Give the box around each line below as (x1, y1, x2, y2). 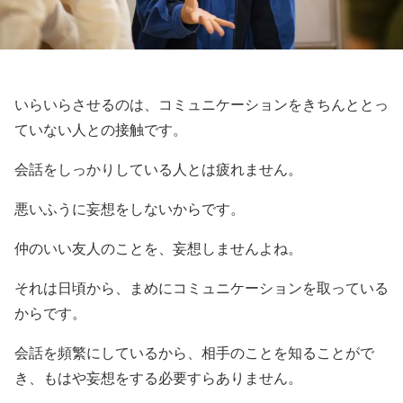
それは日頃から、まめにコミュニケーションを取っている (14, 280, 389, 296)
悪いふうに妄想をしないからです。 (14, 201, 245, 217)
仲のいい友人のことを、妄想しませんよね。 (14, 240, 302, 256)
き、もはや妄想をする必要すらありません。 (14, 370, 302, 386)
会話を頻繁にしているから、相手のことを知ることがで (14, 345, 374, 361)
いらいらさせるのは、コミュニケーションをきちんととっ (14, 96, 389, 112)
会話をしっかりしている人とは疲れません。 (14, 161, 302, 177)
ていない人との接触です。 (14, 121, 187, 138)
